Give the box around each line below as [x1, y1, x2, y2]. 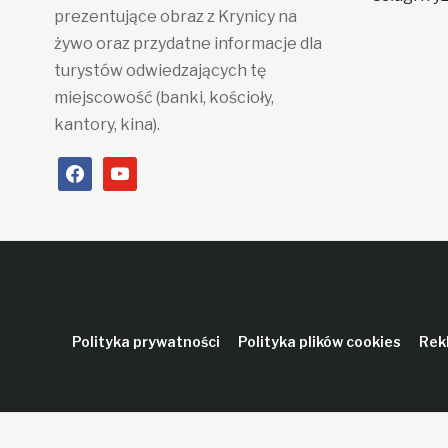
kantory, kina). [53, 115, 160, 134]
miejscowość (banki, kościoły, [53, 88, 274, 107]
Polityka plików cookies [237, 333, 401, 350]
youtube [101, 160, 165, 179]
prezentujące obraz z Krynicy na [53, 7, 297, 26]
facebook [56, 160, 131, 179]
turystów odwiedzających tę [53, 61, 266, 80]
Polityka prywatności [71, 333, 220, 350]
